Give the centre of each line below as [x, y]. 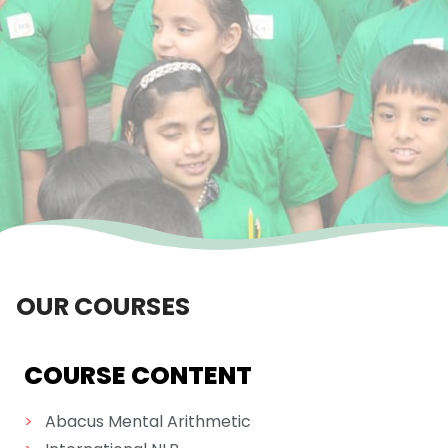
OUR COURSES [103, 306]
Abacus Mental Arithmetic [148, 421]
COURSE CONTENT [138, 375]
